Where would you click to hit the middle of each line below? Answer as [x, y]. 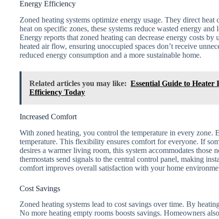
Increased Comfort [48, 116]
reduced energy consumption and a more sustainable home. [110, 55]
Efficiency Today [57, 92]
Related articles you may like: [78, 83]
